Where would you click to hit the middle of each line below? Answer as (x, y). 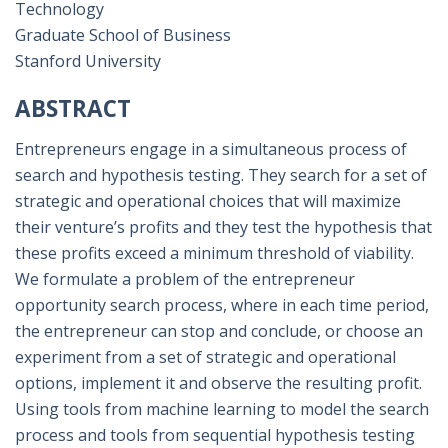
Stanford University (88, 61)
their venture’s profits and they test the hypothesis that (223, 227)
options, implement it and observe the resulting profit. (218, 383)
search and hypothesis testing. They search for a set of (221, 175)
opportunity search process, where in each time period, (222, 305)
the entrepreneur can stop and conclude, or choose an (219, 331)
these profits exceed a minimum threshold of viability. (214, 253)
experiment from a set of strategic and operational (205, 357)
